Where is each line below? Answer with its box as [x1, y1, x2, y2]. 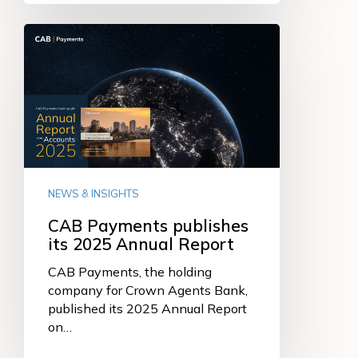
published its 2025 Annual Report [48, 300, 247, 316]
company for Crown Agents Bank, [48, 281, 248, 298]
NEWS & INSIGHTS [48, 186, 139, 200]
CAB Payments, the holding [48, 263, 212, 280]
